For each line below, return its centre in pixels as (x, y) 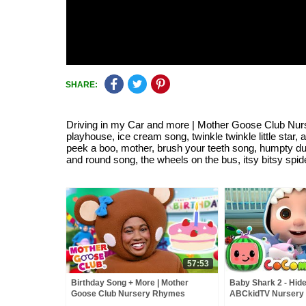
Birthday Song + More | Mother (130, 283)
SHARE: (82, 85)
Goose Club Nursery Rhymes (128, 294)
